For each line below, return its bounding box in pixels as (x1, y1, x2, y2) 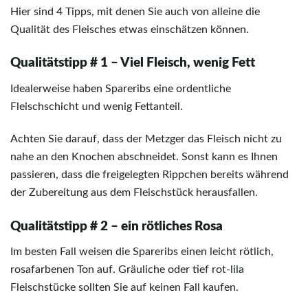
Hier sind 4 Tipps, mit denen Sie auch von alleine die (10, 5, 260, 17)
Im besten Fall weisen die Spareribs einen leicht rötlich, (10, 245, 274, 257)
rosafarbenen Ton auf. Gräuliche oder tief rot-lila (10, 263, 244, 275)
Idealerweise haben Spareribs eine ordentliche (10, 82, 231, 94)
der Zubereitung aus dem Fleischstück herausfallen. (10, 187, 258, 199)
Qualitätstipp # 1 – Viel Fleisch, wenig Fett (10, 56, 255, 70)
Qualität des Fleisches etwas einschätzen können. (10, 23, 249, 35)
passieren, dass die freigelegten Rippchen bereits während (10, 169, 289, 181)
